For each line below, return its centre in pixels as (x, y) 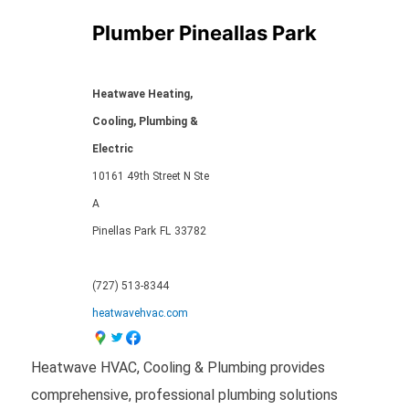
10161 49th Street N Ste (150, 176)
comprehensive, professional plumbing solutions (184, 394)
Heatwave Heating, (142, 94)
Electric (112, 148)
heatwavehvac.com (140, 313)
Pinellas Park (124, 231)
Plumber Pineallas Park (204, 32)
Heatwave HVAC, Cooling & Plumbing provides (178, 367)
